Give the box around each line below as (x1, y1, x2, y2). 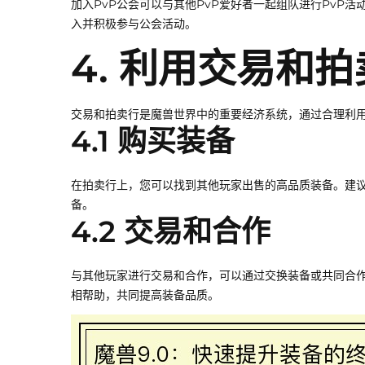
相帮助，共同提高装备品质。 (71, 288, 219, 303)
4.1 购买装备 (71, 123, 235, 160)
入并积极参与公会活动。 (71, 16, 196, 32)
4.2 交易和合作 (71, 213, 270, 250)
